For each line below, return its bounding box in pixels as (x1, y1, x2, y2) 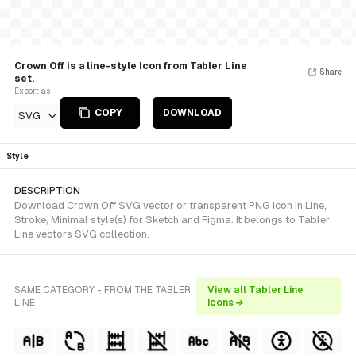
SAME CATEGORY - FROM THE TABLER (14, 284, 191, 296)
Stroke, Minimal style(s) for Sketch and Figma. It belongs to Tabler (14, 214, 330, 226)
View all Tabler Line (207, 284, 304, 296)
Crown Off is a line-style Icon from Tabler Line (14, 60, 247, 72)
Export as (14, 87, 50, 95)
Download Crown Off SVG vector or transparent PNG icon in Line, (14, 199, 327, 211)
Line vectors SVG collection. (14, 228, 149, 240)
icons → (207, 297, 244, 308)
